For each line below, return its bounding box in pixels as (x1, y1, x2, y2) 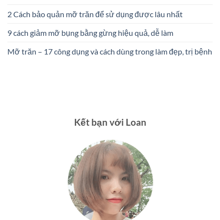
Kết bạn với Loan (74, 116, 146, 128)
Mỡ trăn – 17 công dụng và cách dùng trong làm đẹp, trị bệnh (7, 47, 212, 56)
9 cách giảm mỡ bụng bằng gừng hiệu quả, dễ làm (7, 28, 173, 38)
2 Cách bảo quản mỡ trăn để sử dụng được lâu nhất (7, 9, 183, 19)
